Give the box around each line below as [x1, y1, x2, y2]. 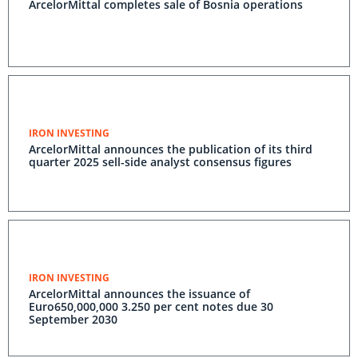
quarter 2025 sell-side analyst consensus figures [29, 154, 292, 169]
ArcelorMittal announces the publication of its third [29, 141, 312, 157]
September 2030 [29, 312, 117, 327]
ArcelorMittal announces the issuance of [29, 286, 250, 301]
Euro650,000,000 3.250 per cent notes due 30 [29, 299, 273, 314]
